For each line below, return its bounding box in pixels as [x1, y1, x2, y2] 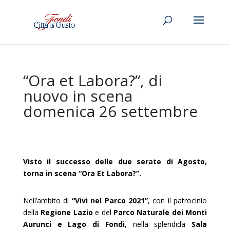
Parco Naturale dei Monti [113, 207, 207, 217]
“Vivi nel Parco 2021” [71, 196, 148, 205]
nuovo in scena [23, 85, 132, 106]
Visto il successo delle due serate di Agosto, [23, 157, 207, 166]
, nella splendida [124, 219, 192, 229]
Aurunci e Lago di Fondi [23, 219, 125, 229]
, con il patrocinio [147, 196, 207, 205]
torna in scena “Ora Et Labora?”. [23, 168, 141, 178]
